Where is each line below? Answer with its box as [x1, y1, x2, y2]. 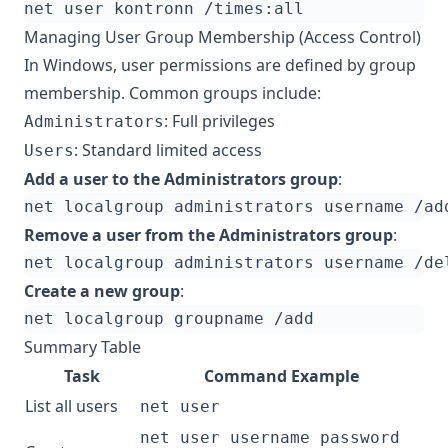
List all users [25, 395, 118, 417]
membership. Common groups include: [24, 82, 321, 104]
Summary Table [24, 336, 141, 358]
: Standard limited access [74, 139, 262, 161]
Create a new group [24, 280, 180, 302]
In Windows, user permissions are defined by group [24, 54, 416, 76]
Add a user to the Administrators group [24, 168, 338, 190]
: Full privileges [164, 110, 275, 132]
